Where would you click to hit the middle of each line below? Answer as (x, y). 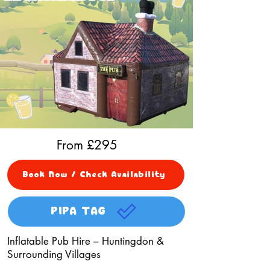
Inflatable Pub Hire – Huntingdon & (86, 241)
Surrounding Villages (54, 254)
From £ (76, 145)
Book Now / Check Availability (95, 175)
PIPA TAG (79, 212)
